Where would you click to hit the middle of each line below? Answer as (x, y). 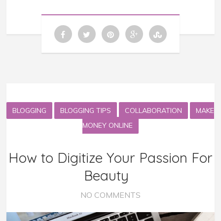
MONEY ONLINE (107, 125)
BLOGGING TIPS (86, 110)
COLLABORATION (154, 110)
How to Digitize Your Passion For (110, 157)
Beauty (110, 175)
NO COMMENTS (110, 195)
